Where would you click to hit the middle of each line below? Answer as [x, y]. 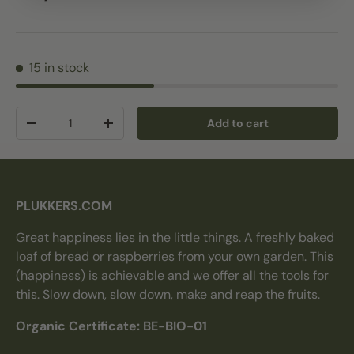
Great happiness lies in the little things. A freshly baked [175, 237]
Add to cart [237, 123]
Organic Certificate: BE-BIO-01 [111, 326]
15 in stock [59, 67]
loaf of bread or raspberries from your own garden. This [175, 256]
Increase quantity [156, 128]
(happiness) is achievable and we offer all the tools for [172, 275]
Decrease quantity [81, 128]
